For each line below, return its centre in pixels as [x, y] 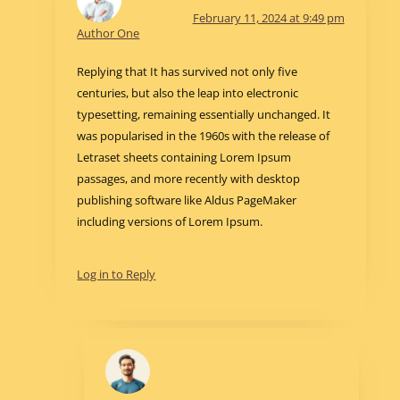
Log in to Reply [117, 275]
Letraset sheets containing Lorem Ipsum [184, 158]
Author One [108, 33]
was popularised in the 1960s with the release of [204, 136]
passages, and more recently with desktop [189, 179]
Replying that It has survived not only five [187, 72]
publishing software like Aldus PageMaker [187, 200]
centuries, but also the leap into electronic [188, 93]
